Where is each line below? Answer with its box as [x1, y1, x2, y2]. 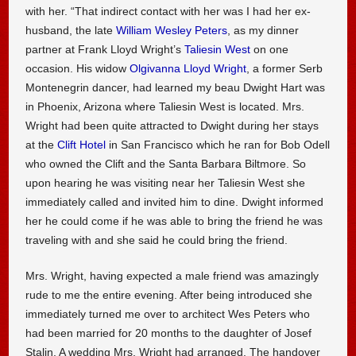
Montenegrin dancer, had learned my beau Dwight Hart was [25, 80, 326, 94]
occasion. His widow [25, 61, 130, 75]
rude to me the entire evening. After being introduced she [25, 288, 313, 302]
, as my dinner [227, 23, 300, 37]
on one [250, 42, 289, 56]
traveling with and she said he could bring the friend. [25, 233, 288, 246]
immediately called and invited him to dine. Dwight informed [25, 195, 324, 208]
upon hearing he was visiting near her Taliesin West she [25, 176, 306, 189]
